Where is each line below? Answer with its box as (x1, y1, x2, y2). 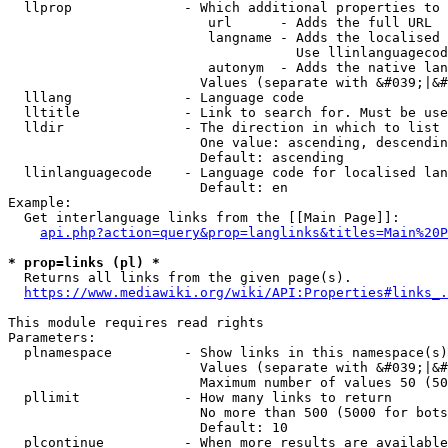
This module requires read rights (8, 315, 264, 330)
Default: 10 (8, 420, 288, 435)
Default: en (8, 180, 288, 195)
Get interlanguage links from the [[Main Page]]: (8, 210, 400, 225)
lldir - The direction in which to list (8, 120, 440, 135)
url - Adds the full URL (8, 15, 432, 30)
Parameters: (8, 330, 96, 345)
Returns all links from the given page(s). (8, 270, 352, 285)
